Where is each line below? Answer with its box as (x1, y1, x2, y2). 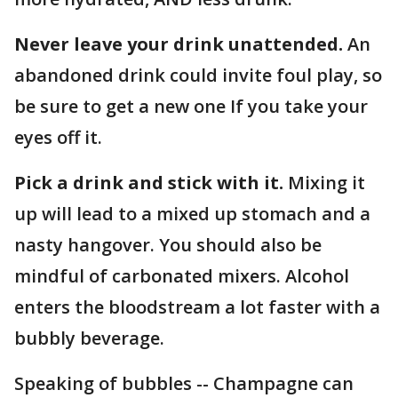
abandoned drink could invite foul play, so (14, 63, 382, 87)
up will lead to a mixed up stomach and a (14, 202, 370, 226)
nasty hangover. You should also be (14, 233, 322, 257)
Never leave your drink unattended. (14, 32, 343, 56)
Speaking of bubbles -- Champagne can (14, 371, 354, 395)
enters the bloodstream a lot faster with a (14, 295, 380, 319)
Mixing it (283, 171, 365, 195)
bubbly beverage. (14, 326, 169, 350)
